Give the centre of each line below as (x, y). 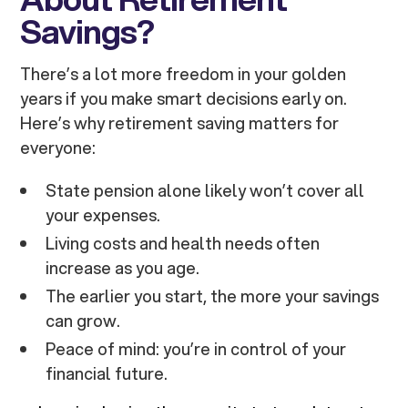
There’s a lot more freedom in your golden (184, 74)
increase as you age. (123, 268)
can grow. (83, 321)
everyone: (58, 148)
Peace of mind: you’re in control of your (196, 349)
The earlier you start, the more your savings (213, 296)
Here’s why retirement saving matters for (180, 123)
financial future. (107, 374)
